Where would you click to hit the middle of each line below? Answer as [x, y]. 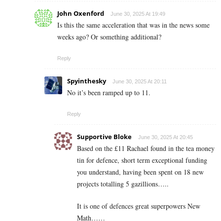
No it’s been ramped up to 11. [109, 92]
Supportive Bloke [104, 136]
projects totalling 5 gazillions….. [123, 184]
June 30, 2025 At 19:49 [138, 14]
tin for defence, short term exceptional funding [142, 160]
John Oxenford [81, 13]
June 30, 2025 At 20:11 [140, 81]
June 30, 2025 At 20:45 [166, 137]
